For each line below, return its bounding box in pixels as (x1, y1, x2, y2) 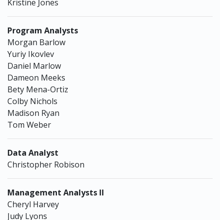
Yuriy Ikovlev (7, 49, 54, 59)
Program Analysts (7, 25, 78, 36)
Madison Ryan (7, 108, 59, 118)
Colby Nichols (7, 96, 57, 107)
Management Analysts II (7, 187, 104, 198)
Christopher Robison (7, 159, 84, 170)
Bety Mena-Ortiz (7, 84, 68, 95)
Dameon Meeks (7, 72, 65, 83)
